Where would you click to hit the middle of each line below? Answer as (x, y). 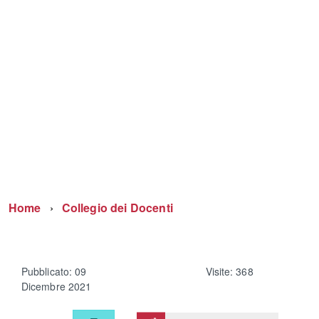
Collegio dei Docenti (117, 208)
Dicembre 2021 (57, 286)
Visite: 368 (229, 271)
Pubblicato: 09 (54, 271)
